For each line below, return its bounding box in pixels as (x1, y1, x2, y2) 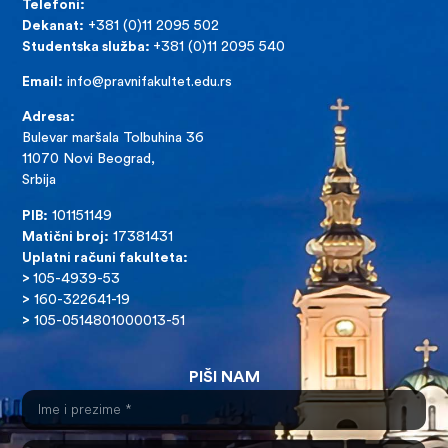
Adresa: (22, 110, 76, 126)
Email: (22, 75, 64, 91)
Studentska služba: (22, 39, 154, 55)
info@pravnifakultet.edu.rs (67, 75, 233, 91)
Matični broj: (22, 229, 110, 245)
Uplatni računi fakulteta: (22, 250, 189, 266)
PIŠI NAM (188, 370, 260, 387)
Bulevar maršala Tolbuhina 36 (22, 131, 205, 147)
